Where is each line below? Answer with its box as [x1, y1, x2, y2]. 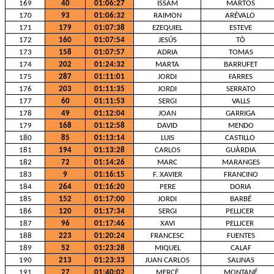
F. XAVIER [152, 171, 182, 179]
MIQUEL [154, 244, 180, 252]
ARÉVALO [224, 12, 255, 20]
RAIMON [153, 12, 182, 20]
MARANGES [221, 158, 260, 166]
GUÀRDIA [225, 146, 256, 154]
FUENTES [226, 232, 255, 240]
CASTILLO [224, 134, 255, 142]
